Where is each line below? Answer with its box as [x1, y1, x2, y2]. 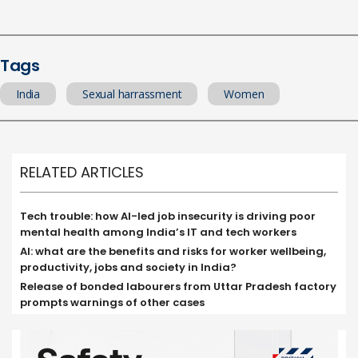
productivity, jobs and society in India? [20, 260, 237, 275]
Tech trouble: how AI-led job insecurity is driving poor [20, 209, 316, 224]
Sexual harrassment [82, 86, 182, 101]
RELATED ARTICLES [20, 162, 144, 182]
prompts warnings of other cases [20, 295, 205, 310]
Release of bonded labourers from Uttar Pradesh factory [20, 279, 336, 294]
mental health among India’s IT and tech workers [20, 225, 296, 240]
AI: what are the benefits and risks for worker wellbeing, [20, 244, 326, 259]
